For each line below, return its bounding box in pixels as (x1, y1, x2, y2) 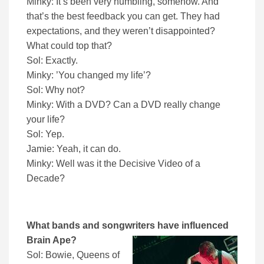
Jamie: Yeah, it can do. (27, 144, 121, 154)
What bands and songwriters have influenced (27, 220, 229, 231)
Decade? (27, 173, 65, 184)
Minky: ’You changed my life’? (27, 70, 151, 81)
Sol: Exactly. (27, 55, 78, 66)
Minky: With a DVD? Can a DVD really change (27, 100, 220, 110)
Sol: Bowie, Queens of (27, 250, 120, 260)
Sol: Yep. (27, 129, 64, 140)
